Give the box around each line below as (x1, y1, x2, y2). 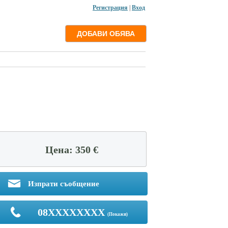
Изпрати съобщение (26, 180, 99, 188)
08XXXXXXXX (37, 207, 105, 218)
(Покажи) (107, 212, 128, 217)
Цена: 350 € (45, 144, 98, 155)
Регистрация (93, 4, 128, 11)
